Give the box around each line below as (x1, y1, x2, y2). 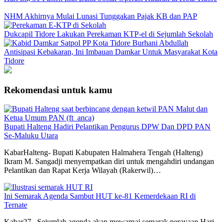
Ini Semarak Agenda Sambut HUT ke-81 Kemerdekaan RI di (4, 192, 196, 201)
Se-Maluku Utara (4, 131, 58, 140)
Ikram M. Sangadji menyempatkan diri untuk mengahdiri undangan (4, 157, 214, 166)
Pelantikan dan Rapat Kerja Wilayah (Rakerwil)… (4, 166, 161, 175)
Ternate (4, 201, 27, 210)
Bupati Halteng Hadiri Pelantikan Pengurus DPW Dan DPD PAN (4, 122, 211, 131)
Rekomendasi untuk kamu (4, 84, 112, 95)
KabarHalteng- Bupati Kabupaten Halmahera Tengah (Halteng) (4, 148, 203, 157)
